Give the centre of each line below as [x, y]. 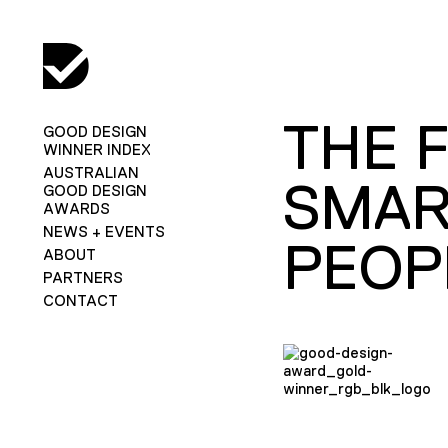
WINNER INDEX [96, 149]
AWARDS [76, 208]
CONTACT [80, 300]
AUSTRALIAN [90, 172]
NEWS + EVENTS [103, 231]
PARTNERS [82, 277]
